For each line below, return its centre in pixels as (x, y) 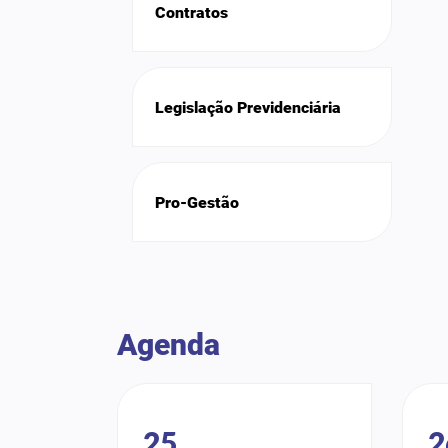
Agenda (168, 345)
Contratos (191, 12)
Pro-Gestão (197, 202)
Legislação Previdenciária (248, 107)
